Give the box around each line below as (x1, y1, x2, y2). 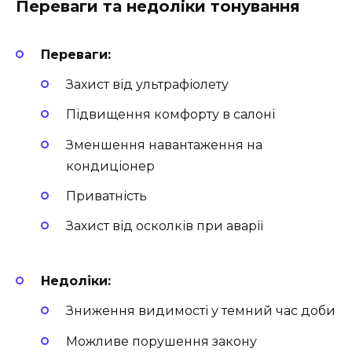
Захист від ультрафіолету (66, 77, 229, 93)
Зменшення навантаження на (66, 137, 262, 152)
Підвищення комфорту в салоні (66, 107, 275, 123)
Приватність (66, 188, 147, 203)
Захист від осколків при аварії (66, 218, 263, 233)
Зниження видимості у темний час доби (66, 303, 335, 319)
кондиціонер (66, 158, 155, 174)
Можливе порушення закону (66, 333, 257, 349)
